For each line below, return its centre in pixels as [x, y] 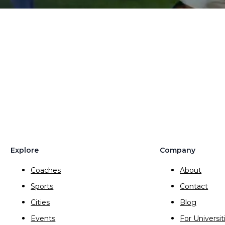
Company [178, 150]
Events [43, 219]
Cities [40, 203]
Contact [194, 187]
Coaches [46, 171]
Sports [42, 187]
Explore [25, 150]
